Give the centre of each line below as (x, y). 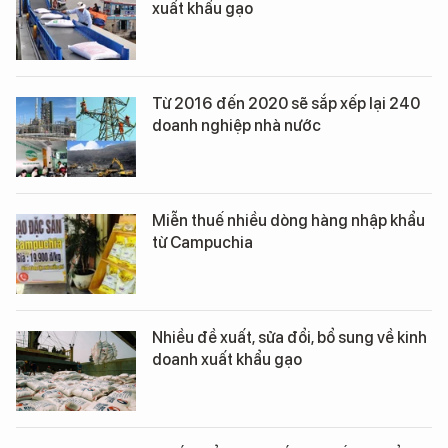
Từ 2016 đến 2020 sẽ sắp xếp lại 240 (286, 103)
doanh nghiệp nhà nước (236, 125)
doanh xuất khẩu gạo (227, 359)
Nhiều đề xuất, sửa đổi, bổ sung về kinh (289, 337)
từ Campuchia (202, 242)
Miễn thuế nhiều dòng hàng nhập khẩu (288, 220)
